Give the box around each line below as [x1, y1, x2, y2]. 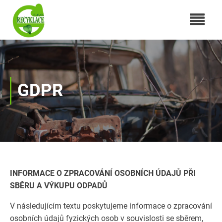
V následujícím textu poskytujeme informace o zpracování [10, 201, 212, 211]
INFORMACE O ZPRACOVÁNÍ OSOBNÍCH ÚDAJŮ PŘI [10, 168, 196, 178]
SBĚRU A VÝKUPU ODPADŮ [10, 181, 108, 190]
